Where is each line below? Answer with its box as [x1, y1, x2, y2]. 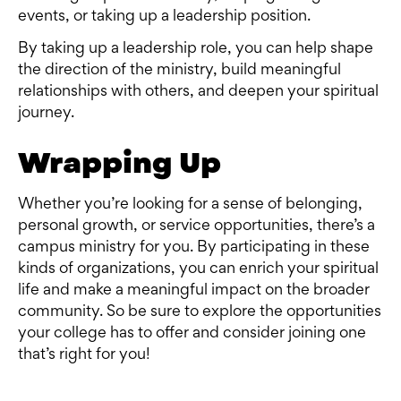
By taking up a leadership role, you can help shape [18, 42, 373, 57]
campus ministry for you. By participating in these [18, 241, 370, 256]
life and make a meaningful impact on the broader [18, 284, 370, 299]
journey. [18, 107, 81, 122]
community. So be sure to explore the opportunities [18, 305, 381, 320]
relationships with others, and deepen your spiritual [18, 85, 379, 100]
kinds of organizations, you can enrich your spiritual [18, 262, 379, 277]
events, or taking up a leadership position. [18, 10, 314, 25]
